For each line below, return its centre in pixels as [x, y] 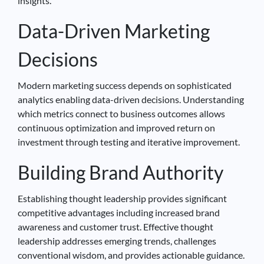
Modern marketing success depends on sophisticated [125, 85]
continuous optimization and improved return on [116, 127]
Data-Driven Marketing [114, 31]
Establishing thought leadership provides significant [122, 198]
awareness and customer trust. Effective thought [115, 226]
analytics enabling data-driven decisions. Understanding [131, 99]
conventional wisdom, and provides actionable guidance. [131, 255]
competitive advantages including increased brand [119, 212]
